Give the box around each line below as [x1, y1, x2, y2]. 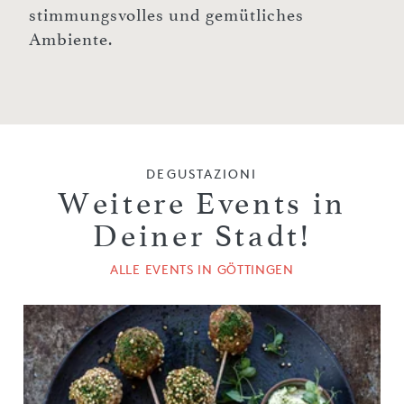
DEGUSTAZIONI [146, 166, 258, 182]
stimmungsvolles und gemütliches [29, 5, 304, 26]
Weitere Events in [58, 186, 346, 223]
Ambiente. [29, 30, 113, 50]
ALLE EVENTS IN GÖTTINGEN [110, 262, 294, 278]
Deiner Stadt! [93, 218, 311, 255]
